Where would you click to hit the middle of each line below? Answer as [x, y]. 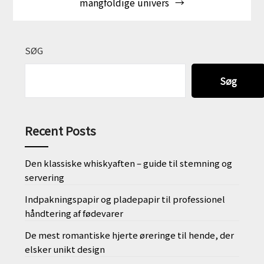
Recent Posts [61, 131]
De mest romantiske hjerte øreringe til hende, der [130, 235]
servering [45, 177]
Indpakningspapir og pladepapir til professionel [125, 199]
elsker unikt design [65, 249]
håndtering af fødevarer [74, 213]
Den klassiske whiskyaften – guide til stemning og [129, 163]
